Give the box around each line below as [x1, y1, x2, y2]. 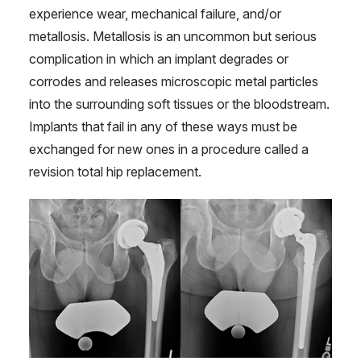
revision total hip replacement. [29, 164, 201, 180]
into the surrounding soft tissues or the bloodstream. [29, 96, 330, 112]
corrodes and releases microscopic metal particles [29, 73, 318, 89]
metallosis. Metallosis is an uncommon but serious [29, 28, 317, 44]
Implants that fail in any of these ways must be [29, 118, 297, 135]
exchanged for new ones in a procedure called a [29, 141, 309, 157]
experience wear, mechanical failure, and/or [29, 6, 281, 22]
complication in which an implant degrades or [29, 51, 288, 67]
